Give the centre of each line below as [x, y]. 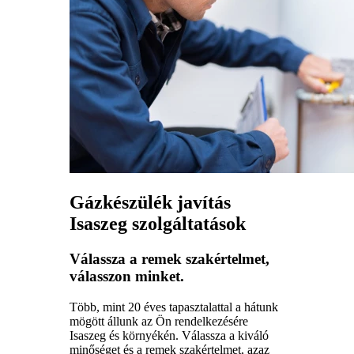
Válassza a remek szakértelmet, [169, 259]
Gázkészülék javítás [150, 203]
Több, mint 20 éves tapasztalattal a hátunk [174, 307]
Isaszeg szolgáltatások [158, 224]
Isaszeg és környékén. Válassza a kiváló [169, 335]
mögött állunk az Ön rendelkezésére [159, 321]
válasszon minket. [127, 277]
